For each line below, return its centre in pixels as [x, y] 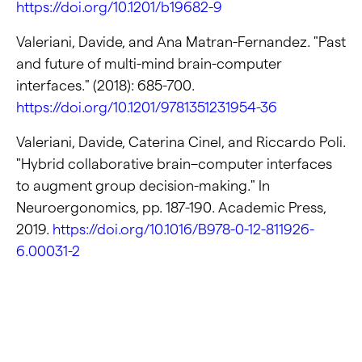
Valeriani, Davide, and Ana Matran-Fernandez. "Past [181, 42]
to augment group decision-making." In [143, 186]
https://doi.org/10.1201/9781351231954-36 [147, 107]
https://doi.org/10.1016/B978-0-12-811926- [183, 229]
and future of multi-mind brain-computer [149, 64]
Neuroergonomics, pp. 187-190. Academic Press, [171, 208]
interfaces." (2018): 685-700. [105, 86]
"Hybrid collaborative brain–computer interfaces [174, 164]
